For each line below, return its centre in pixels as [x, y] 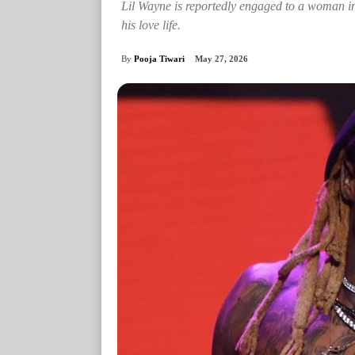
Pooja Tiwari [159, 58]
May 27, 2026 [221, 59]
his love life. [151, 25]
